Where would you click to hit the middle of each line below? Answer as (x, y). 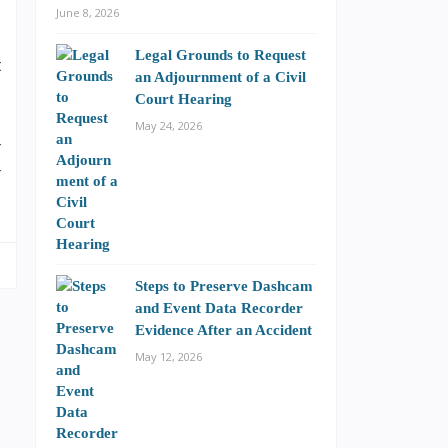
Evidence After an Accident (223, 329)
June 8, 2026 (87, 12)
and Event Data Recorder (219, 307)
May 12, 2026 (168, 356)
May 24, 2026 (168, 125)
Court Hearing (183, 98)
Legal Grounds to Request (220, 54)
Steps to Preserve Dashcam (224, 285)
